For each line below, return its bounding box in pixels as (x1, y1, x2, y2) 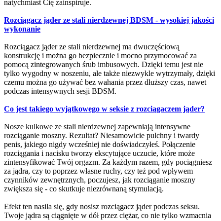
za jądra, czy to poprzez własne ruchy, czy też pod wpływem (4, 166, 193, 175)
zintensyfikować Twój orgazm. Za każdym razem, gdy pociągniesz (4, 157, 212, 166)
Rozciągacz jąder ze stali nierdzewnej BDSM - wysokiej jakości (4, 15, 214, 24)
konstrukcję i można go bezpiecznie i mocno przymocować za (4, 51, 197, 60)
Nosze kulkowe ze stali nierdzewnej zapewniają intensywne (4, 122, 190, 131)
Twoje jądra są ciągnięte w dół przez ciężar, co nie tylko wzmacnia (4, 211, 211, 220)
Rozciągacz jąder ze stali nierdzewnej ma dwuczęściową (4, 42, 180, 51)
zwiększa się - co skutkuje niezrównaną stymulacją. (4, 184, 164, 193)
